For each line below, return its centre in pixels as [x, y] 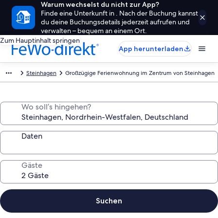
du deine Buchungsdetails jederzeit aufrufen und [115, 22]
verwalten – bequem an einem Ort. [94, 31]
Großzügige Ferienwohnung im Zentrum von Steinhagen [140, 73]
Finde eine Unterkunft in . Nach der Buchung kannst [119, 13]
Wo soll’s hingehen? [56, 107]
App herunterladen [151, 49]
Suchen [109, 201]
